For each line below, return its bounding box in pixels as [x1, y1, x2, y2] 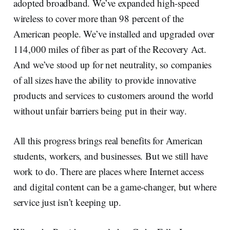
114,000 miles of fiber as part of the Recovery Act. [13, 42, 207, 55]
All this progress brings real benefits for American [13, 133, 203, 147]
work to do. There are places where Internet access [13, 164, 204, 178]
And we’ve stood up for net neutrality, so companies [13, 57, 212, 71]
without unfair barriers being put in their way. [13, 104, 187, 117]
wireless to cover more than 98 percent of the [13, 11, 184, 25]
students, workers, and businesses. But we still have [13, 149, 208, 162]
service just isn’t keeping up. [13, 195, 122, 208]
